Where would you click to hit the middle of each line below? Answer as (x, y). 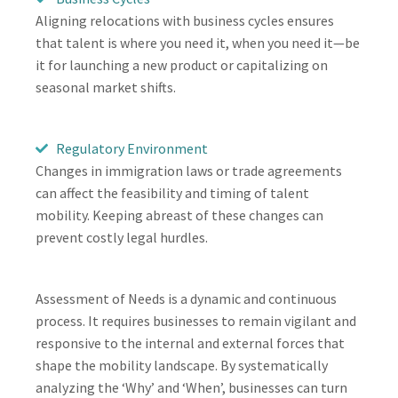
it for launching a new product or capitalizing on (182, 64)
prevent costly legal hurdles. (122, 237)
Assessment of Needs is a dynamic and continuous (186, 298)
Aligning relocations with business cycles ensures (185, 20)
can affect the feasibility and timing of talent (172, 192)
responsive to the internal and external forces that (190, 342)
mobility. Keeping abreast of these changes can (179, 215)
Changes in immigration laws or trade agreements (189, 170)
